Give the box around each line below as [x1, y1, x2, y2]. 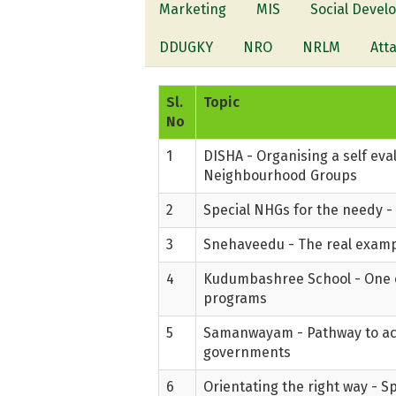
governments [203, 343, 292, 361]
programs [203, 289, 268, 307]
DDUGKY [159, 38, 214, 56]
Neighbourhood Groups [203, 166, 358, 184]
